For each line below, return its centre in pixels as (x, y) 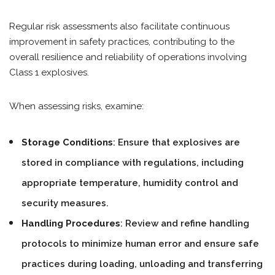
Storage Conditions (67, 142)
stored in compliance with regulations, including (133, 163)
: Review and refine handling (185, 223)
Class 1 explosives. (49, 72)
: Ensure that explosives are (176, 142)
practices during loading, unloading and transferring (142, 264)
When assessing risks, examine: (76, 106)
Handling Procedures (71, 223)
